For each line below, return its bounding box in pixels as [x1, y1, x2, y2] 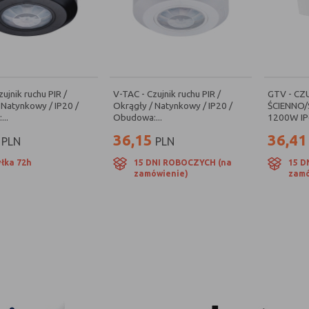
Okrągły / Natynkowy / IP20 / [113, 100, 233, 111]
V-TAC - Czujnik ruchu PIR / [113, 88, 221, 99]
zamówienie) [134, 169, 189, 178]
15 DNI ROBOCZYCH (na [134, 158, 232, 167]
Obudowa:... [113, 112, 163, 123]
